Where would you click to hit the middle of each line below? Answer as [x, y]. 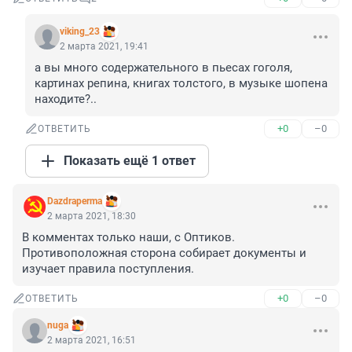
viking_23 [80, 32]
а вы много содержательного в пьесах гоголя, [163, 68]
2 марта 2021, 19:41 [104, 47]
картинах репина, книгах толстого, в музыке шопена [181, 84]
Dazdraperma [75, 202]
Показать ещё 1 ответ [130, 161]
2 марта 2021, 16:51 [92, 341]
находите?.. [66, 99]
